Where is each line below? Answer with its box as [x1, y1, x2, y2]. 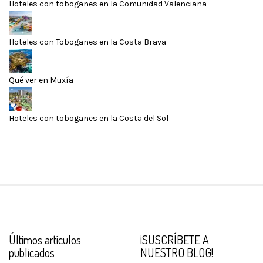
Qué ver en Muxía [9, 75, 73, 85]
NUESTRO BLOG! [140, 244, 213, 260]
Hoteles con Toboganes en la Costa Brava [9, 36, 166, 47]
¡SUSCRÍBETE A [140, 231, 209, 247]
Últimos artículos [9, 231, 81, 247]
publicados [9, 244, 55, 260]
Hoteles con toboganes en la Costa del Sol [9, 113, 168, 123]
